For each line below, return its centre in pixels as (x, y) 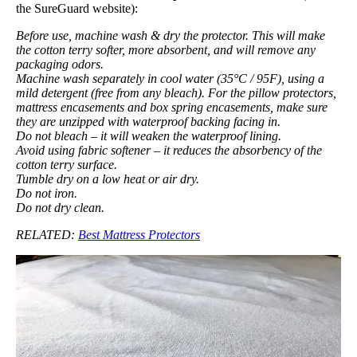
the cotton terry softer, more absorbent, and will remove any (166, 49)
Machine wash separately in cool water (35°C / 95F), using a (170, 78)
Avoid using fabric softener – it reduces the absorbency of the (169, 150)
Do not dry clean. (60, 207)
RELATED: (47, 234)
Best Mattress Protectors (139, 234)
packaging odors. (60, 64)
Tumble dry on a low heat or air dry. (108, 178)
